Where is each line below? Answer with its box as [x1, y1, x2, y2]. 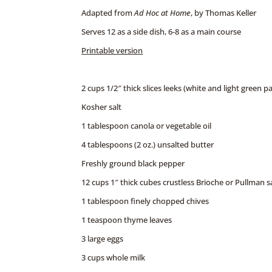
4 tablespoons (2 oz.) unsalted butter [81, 138, 214, 150]
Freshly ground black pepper [81, 157, 185, 169]
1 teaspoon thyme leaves [81, 214, 172, 225]
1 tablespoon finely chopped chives [81, 195, 209, 206]
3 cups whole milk [81, 251, 146, 263]
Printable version [81, 44, 143, 56]
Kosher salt [81, 101, 122, 112]
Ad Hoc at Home [134, 7, 191, 18]
